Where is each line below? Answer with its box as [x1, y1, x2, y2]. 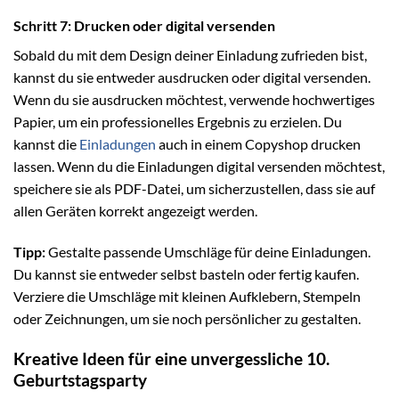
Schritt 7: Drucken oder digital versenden [13, 17, 275, 35]
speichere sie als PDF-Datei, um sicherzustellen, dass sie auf [13, 180, 375, 198]
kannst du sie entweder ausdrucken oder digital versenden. [13, 69, 370, 86]
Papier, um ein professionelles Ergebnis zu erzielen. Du [13, 113, 342, 131]
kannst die [13, 135, 79, 153]
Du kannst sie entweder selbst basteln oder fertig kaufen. [13, 265, 359, 282]
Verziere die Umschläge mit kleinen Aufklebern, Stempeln [13, 287, 361, 305]
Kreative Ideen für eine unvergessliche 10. [13, 347, 330, 369]
